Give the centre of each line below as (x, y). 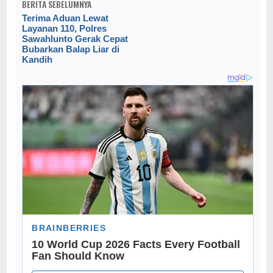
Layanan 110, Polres (65, 29)
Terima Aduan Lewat (66, 18)
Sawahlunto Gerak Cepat (75, 39)
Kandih (37, 60)
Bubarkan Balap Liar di (71, 49)
